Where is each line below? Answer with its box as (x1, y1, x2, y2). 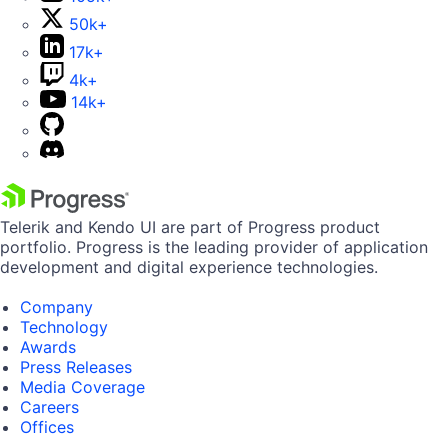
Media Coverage (20, 377, 145, 398)
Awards (20, 337, 76, 358)
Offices (20, 417, 74, 438)
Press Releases (20, 357, 132, 378)
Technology (20, 317, 108, 338)
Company (20, 297, 93, 318)
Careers (20, 397, 79, 418)
